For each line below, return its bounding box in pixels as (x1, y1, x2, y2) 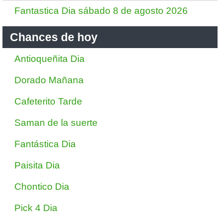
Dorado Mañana (14, 75, 84, 85)
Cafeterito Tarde (14, 96, 82, 107)
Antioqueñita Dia (14, 54, 85, 64)
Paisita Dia (14, 160, 60, 170)
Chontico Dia (14, 181, 69, 192)
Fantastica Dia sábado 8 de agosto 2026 (14, 5, 188, 16)
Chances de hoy (10, 31, 98, 44)
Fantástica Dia (14, 139, 76, 149)
